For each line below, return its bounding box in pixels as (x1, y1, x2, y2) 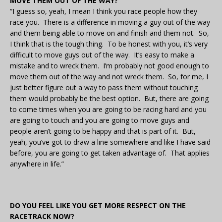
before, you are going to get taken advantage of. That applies (10, 148, 210, 158)
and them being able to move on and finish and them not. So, (10, 28, 209, 38)
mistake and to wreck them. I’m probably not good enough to (10, 61, 209, 71)
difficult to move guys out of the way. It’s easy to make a (10, 50, 194, 60)
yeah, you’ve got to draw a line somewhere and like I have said (10, 137, 211, 147)
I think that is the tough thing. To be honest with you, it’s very (10, 39, 208, 49)
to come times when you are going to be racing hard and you (10, 105, 207, 114)
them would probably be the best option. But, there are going (10, 94, 209, 104)
